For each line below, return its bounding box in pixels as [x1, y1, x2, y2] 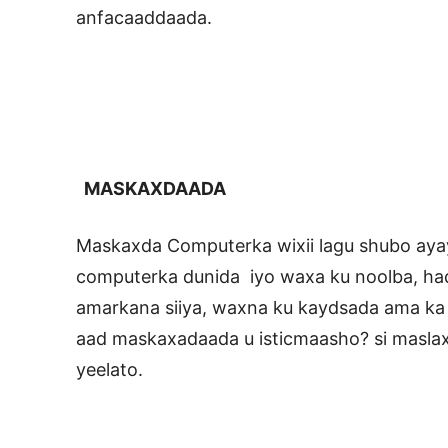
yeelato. [76, 358, 143, 380]
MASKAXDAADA [76, 177, 226, 199]
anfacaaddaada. [76, 6, 212, 28]
